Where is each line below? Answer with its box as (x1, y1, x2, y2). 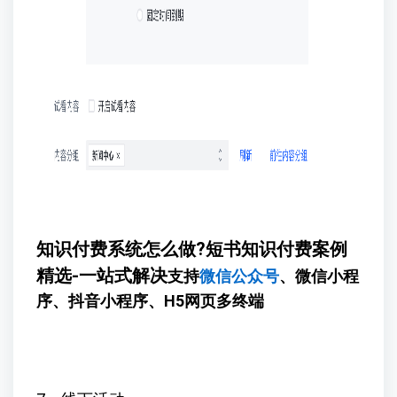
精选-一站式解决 (35, 265, 167, 287)
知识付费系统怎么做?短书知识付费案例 (35, 238, 347, 261)
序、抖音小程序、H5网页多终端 (35, 292, 264, 311)
